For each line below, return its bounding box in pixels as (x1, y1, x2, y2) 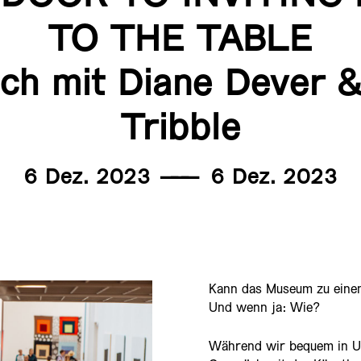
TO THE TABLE (48, 25, 313, 57)
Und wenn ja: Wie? (209, 302, 320, 314)
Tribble (120, 114, 241, 146)
